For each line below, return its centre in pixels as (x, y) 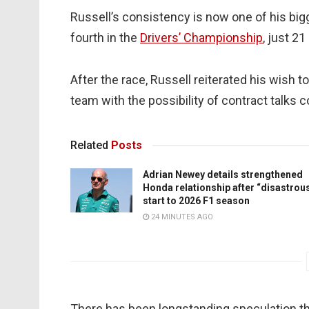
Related (89, 145)
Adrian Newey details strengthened (223, 174)
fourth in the (105, 37)
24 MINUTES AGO (181, 217)
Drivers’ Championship (201, 37)
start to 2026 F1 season (196, 200)
